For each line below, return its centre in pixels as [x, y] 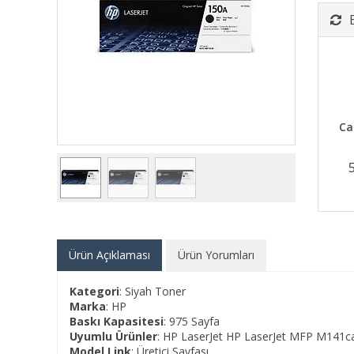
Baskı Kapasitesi [117, 321]
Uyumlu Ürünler [113, 336]
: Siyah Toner [153, 291]
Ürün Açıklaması [109, 255]
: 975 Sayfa [192, 321]
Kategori [94, 291]
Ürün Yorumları [216, 255]
